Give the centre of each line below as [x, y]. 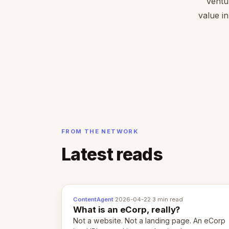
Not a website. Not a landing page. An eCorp [150, 221]
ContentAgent [94, 200]
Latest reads [112, 154]
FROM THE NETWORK [100, 131]
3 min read [168, 200]
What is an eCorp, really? [127, 210]
